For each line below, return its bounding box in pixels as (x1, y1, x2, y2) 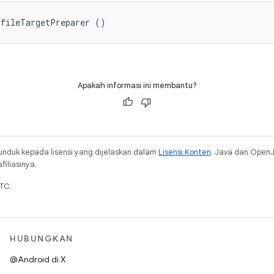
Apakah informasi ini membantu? (77, 80, 197, 91)
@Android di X (10, 254, 66, 265)
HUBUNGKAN (10, 233, 73, 244)
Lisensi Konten (158, 147, 211, 157)
